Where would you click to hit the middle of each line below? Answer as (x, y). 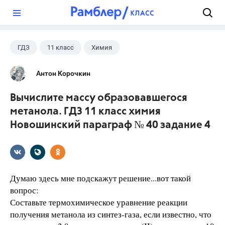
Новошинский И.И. (46, 67)
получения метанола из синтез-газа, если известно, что (111, 214)
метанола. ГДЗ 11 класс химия (85, 112)
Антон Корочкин (63, 73)
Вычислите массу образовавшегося (99, 98)
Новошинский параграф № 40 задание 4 (110, 125)
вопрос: (24, 190)
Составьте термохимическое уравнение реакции (99, 202)
